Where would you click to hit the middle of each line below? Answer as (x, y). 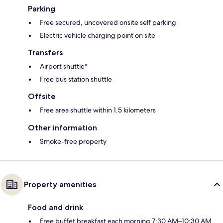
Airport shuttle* (64, 66)
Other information (62, 127)
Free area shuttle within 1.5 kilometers (98, 110)
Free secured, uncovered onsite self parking (108, 22)
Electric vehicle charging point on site (98, 35)
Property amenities (60, 184)
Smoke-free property (73, 141)
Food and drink (56, 207)
